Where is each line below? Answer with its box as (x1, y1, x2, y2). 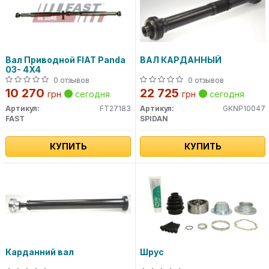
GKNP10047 (223, 104, 265, 113)
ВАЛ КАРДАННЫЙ (140, 55, 222, 65)
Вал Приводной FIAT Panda (5, 55, 125, 65)
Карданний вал (5, 247, 74, 258)
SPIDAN (140, 114, 168, 124)
